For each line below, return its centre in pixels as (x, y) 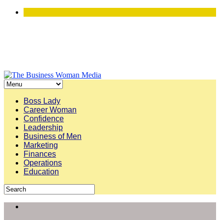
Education (41, 172)
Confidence (44, 119)
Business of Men (53, 136)
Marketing (41, 145)
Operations (43, 163)
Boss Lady (42, 101)
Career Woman (50, 110)
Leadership (43, 127)
